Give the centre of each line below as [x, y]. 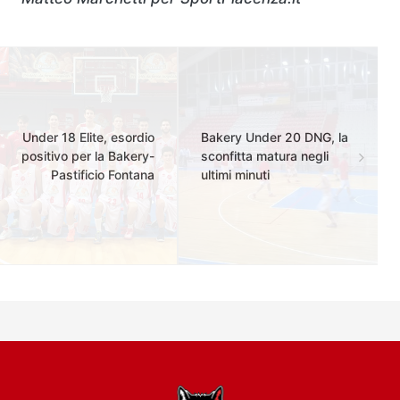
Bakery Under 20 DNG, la [275, 137]
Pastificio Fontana [103, 175]
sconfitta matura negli [265, 156]
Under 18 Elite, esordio [88, 137]
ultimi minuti [235, 175]
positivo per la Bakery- [88, 156]
